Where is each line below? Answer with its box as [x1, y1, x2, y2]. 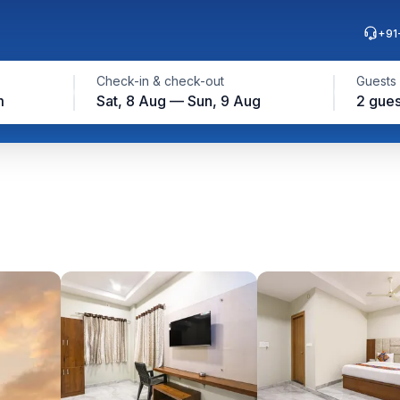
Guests [355, 73, 396, 88]
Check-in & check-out [96, 73, 224, 88]
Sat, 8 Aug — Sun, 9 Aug [96, 92, 261, 110]
